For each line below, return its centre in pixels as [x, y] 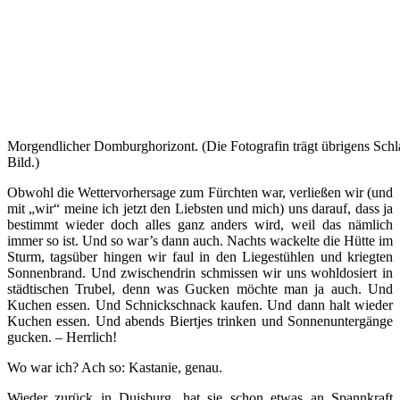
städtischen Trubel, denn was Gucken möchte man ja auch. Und [200, 289]
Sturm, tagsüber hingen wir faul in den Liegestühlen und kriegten [200, 257]
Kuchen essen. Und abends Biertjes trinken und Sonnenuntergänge [200, 321]
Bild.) [23, 162]
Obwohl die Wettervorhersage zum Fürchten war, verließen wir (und [200, 193]
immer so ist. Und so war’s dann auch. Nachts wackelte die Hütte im [200, 241]
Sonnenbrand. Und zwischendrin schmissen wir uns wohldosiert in [200, 273]
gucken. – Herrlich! [62, 337]
